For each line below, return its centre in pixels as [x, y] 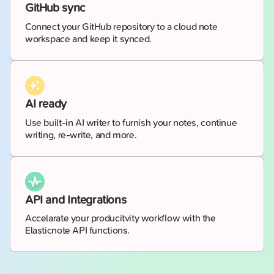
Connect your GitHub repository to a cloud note [121, 26]
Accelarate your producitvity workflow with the [120, 218]
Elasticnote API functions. [78, 231]
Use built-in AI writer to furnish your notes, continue [131, 122]
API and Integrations [76, 200]
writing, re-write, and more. [81, 135]
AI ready [46, 104]
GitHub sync [55, 8]
